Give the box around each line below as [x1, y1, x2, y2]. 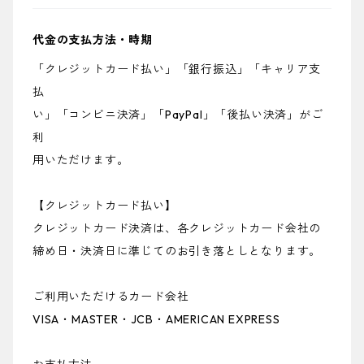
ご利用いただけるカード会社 [32, 289, 189, 305]
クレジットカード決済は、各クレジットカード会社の [32, 221, 322, 236]
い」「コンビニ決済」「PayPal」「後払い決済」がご [32, 107, 323, 123]
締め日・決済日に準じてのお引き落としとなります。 [32, 244, 322, 259]
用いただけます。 [32, 153, 129, 168]
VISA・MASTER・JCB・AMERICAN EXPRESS [32, 312, 280, 327]
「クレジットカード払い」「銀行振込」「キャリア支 [32, 62, 322, 77]
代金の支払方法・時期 [32, 32, 154, 48]
